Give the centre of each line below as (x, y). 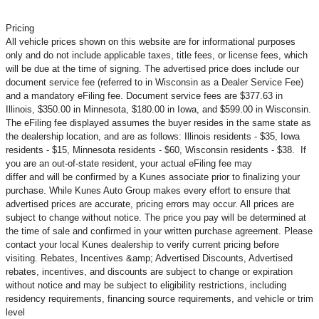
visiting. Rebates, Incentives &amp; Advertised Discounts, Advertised (149, 258)
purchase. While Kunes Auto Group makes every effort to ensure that (148, 191)
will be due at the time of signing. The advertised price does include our (152, 69)
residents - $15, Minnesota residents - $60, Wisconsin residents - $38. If (156, 150)
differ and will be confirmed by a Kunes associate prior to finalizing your (153, 177)
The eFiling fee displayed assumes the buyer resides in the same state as (158, 123)
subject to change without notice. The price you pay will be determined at (156, 218)
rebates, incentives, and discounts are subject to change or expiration (149, 272)
